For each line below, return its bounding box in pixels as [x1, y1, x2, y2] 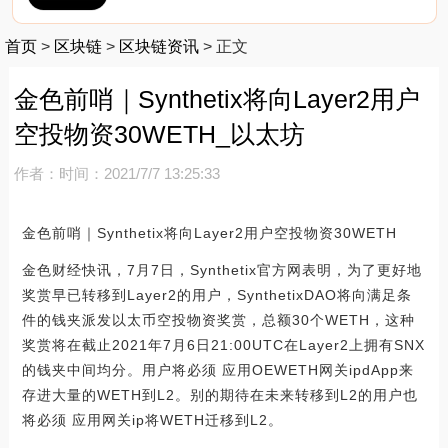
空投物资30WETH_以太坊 [13, 119, 305, 148]
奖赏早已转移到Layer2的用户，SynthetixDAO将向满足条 [21, 286, 412, 303]
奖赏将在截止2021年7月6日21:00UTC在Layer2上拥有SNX [21, 336, 425, 353]
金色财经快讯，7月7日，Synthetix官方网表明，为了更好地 [21, 261, 422, 278]
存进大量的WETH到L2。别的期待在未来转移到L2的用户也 [21, 386, 418, 403]
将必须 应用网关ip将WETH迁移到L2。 [21, 411, 283, 428]
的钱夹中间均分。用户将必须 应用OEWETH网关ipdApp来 [21, 361, 414, 378]
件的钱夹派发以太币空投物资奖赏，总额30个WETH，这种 [21, 311, 415, 328]
